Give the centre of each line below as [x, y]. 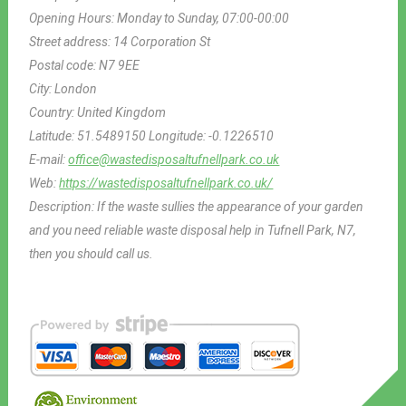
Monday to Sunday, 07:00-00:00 [203, 18]
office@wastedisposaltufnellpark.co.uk [174, 159]
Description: [63, 206]
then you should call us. [92, 253]
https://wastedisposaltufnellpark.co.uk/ [166, 183]
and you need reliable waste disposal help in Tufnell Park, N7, [193, 230]
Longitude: [179, 135]
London [76, 88]
